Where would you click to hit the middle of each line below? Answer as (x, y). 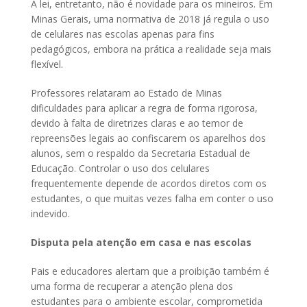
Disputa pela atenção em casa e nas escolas (141, 243)
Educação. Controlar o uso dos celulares (120, 169)
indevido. (52, 214)
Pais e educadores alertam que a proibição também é (150, 271)
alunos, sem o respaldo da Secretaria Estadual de (140, 153)
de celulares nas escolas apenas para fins (123, 34)
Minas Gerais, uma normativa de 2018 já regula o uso (150, 19)
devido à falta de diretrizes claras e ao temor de (137, 123)
